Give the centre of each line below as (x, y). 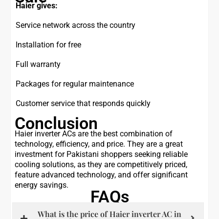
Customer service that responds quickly (83, 104)
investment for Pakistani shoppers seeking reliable (101, 154)
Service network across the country (76, 25)
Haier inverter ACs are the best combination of (94, 134)
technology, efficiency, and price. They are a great (99, 144)
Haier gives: (37, 6)
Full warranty (38, 65)
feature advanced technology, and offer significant (101, 175)
